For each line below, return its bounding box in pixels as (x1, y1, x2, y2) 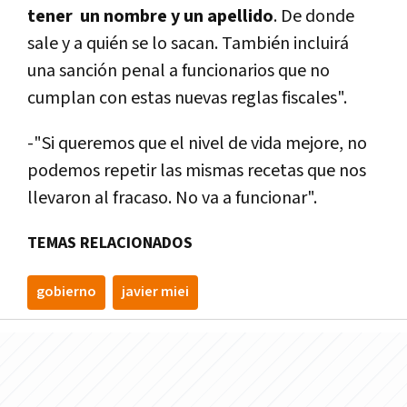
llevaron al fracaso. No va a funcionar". (27, 186, 317, 211)
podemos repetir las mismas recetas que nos (27, 159, 366, 184)
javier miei (122, 283, 189, 303)
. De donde (273, 5, 354, 29)
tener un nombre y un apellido (27, 5, 273, 29)
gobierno (36, 283, 96, 303)
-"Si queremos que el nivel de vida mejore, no (27, 132, 367, 156)
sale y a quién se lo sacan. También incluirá (27, 32, 349, 56)
